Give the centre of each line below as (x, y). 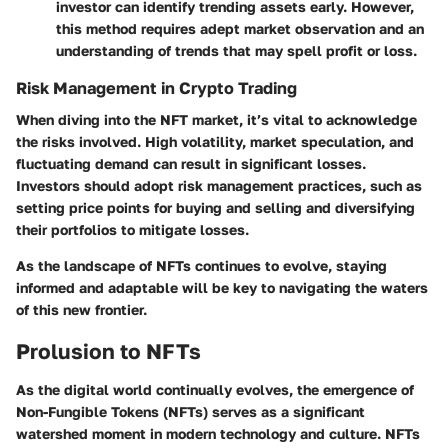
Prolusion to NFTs (108, 351)
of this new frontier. (81, 310)
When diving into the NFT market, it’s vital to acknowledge (216, 120)
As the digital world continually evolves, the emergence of (215, 389)
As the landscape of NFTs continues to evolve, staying (201, 266)
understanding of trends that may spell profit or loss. (236, 51)
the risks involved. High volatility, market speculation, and (215, 142)
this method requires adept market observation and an (240, 29)
